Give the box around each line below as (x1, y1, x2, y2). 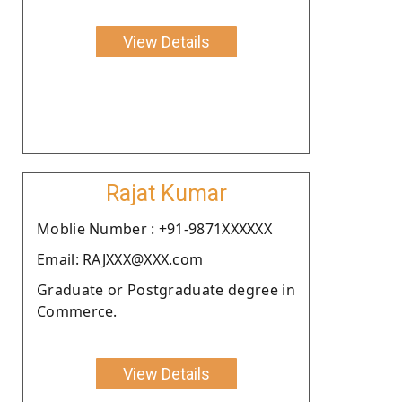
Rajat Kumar (105, 179, 227, 206)
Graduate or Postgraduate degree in (37, 279, 295, 300)
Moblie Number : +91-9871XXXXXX (37, 218, 272, 239)
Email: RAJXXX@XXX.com (37, 249, 204, 269)
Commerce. (37, 301, 118, 321)
